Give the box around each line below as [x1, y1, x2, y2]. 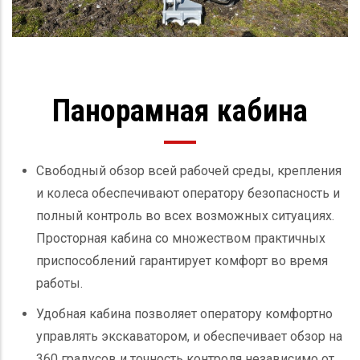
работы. [36, 275, 83, 291]
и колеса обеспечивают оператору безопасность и [36, 185, 340, 201]
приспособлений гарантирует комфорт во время [36, 252, 328, 268]
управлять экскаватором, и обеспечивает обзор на [36, 328, 342, 344]
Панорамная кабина [52, 92, 308, 129]
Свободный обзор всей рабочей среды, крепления [36, 162, 342, 178]
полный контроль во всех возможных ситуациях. [36, 207, 334, 223]
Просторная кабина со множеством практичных [36, 230, 325, 246]
